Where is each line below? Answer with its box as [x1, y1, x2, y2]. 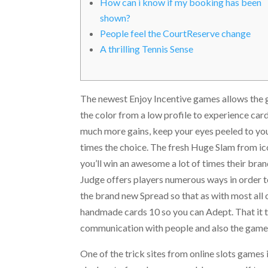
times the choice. [80, 141, 151, 153]
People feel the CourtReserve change [100, 28, 251, 39]
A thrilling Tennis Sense [100, 43, 194, 54]
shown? [100, 12, 131, 23]
